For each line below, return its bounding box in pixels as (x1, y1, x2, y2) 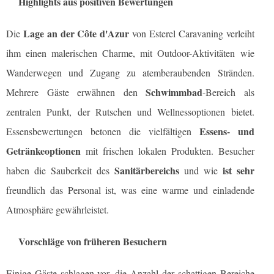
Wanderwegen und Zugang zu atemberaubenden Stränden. (6, 66, 254, 80)
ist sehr (222, 163, 254, 178)
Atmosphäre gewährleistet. (6, 203, 109, 217)
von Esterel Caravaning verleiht (129, 27, 254, 40)
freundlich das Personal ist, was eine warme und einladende (6, 183, 254, 197)
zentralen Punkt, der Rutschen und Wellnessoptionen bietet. (6, 105, 254, 119)
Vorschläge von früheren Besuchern (18, 234, 167, 249)
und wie (179, 164, 223, 177)
